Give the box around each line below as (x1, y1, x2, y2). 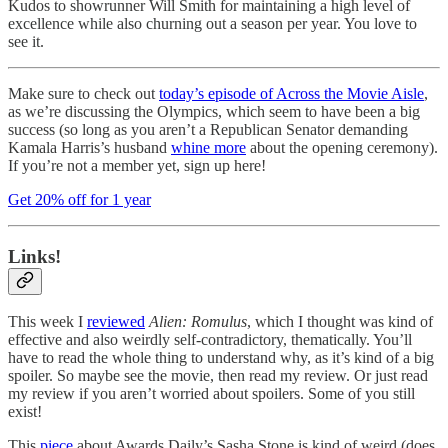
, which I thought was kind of (247, 313, 433, 331)
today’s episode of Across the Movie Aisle (159, 85, 424, 102)
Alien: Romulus (149, 313, 247, 331)
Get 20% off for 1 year (8, 191, 151, 208)
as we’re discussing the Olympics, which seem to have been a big (8, 103, 420, 120)
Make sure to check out (8, 85, 159, 102)
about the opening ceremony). (246, 139, 438, 156)
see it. (8, 33, 44, 50)
